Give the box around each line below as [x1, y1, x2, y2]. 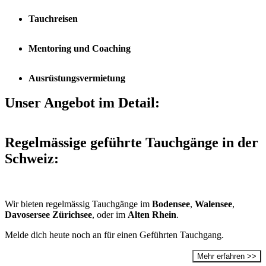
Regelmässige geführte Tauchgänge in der [5, 135, 258, 151]
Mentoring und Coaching [28, 43, 131, 53]
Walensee [195, 199, 232, 210]
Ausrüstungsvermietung [28, 72, 125, 83]
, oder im [92, 210, 128, 220]
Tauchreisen [28, 13, 78, 24]
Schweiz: [5, 151, 59, 167]
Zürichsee [52, 210, 92, 220]
